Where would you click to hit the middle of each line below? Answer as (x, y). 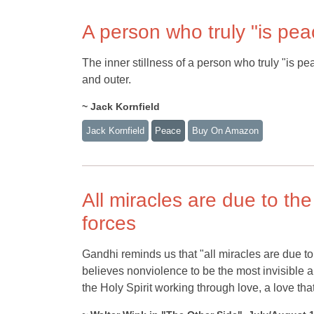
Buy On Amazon (225, 130)
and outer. (107, 80)
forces (109, 223)
